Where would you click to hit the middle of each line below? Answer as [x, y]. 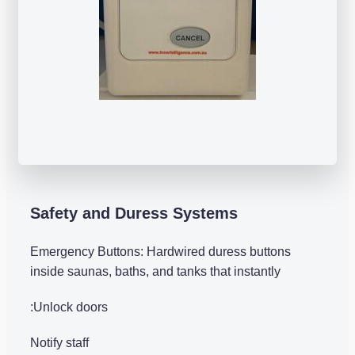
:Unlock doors [69, 307]
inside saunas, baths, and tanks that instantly [155, 271]
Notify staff [59, 342]
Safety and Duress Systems [134, 213]
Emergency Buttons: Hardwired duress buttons [160, 251]
